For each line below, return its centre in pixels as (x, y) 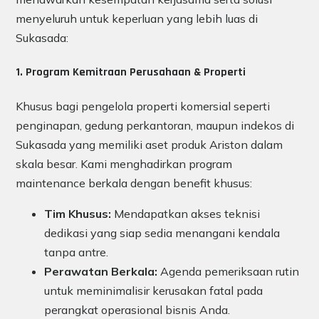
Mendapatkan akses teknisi (185, 214)
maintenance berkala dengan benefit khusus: (134, 183)
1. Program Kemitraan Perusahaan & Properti (131, 72)
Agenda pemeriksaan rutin (228, 272)
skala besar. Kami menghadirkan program (124, 164)
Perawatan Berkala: (101, 272)
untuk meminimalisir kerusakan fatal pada (153, 291)
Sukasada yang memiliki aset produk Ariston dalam (149, 145)
